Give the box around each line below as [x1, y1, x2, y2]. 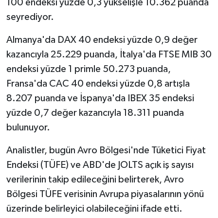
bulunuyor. [6, 122, 50, 132]
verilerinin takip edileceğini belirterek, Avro [6, 174, 184, 184]
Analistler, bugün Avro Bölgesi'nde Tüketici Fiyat [6, 145, 206, 155]
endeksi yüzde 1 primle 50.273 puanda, [6, 64, 171, 74]
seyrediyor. [6, 12, 54, 22]
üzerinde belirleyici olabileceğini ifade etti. [6, 203, 182, 214]
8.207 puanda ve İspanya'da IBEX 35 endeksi [6, 93, 194, 103]
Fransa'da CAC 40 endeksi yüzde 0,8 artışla [6, 78, 190, 89]
